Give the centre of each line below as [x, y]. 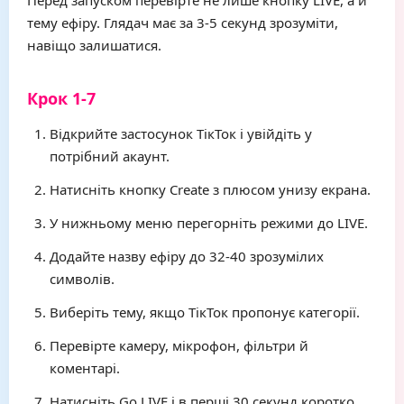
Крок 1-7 [61, 98]
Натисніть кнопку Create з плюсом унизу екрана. [210, 189]
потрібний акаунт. [110, 156]
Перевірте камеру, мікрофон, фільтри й [179, 345]
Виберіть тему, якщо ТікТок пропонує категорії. [205, 312]
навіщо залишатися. [94, 45]
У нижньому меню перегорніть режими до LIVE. [209, 223]
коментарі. [85, 368]
